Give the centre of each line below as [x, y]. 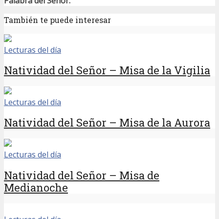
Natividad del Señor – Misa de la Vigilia [107, 70]
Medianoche [36, 187]
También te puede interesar [57, 20]
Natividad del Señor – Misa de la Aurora [107, 123]
